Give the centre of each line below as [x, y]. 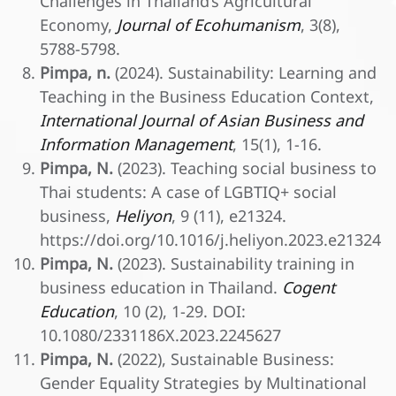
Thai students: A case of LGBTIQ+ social [188, 193]
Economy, [78, 26]
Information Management [136, 145]
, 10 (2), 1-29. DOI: [180, 312]
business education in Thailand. [161, 288]
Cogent [308, 288]
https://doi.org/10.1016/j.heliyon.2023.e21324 [210, 240]
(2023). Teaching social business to [245, 169]
